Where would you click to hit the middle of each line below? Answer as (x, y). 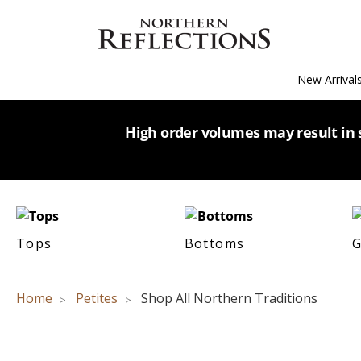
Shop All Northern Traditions (229, 298)
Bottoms (214, 243)
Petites (97, 298)
